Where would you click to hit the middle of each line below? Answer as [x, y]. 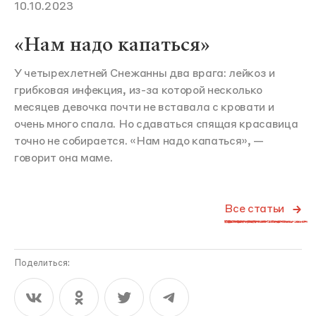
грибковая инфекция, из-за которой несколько [139, 91]
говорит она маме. [63, 159]
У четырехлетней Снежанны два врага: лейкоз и [145, 74]
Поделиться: [42, 263]
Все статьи [254, 209]
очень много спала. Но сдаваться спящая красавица [156, 125]
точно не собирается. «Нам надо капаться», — [139, 142]
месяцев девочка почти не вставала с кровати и [144, 108]
